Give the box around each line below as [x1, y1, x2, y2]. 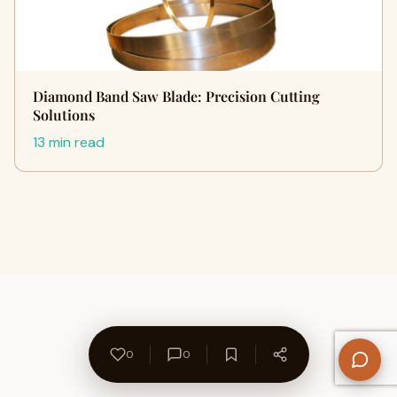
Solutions [33, 105, 95, 124]
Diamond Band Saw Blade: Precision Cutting [33, 87, 320, 105]
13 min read [33, 133, 105, 152]
